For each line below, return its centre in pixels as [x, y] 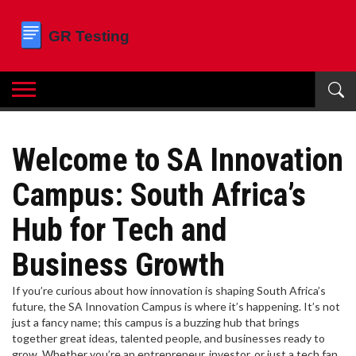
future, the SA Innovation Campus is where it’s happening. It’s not [176, 306]
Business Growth [118, 265]
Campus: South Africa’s [159, 195]
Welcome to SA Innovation [178, 160]
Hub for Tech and [120, 230]
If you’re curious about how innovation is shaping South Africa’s [169, 290]
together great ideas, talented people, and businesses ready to [168, 338]
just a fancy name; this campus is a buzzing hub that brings [156, 322]
